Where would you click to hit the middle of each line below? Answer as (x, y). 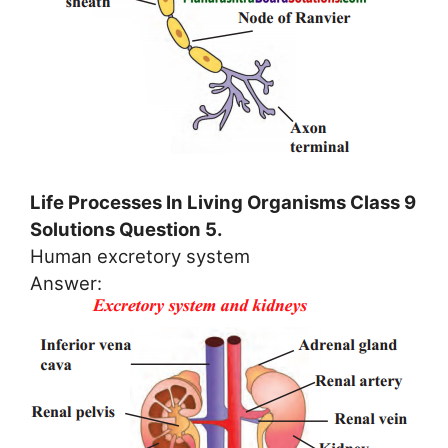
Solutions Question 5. (126, 228)
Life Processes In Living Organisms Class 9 (223, 201)
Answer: (66, 282)
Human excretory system (140, 255)
